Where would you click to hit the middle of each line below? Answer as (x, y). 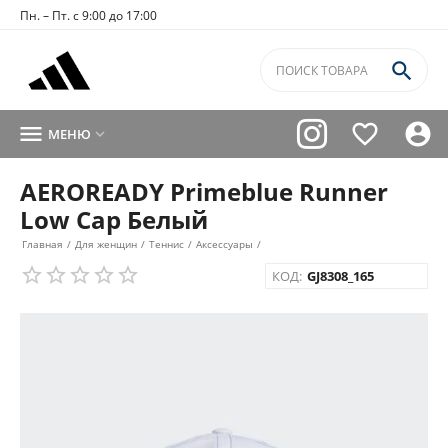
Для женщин (106, 244)
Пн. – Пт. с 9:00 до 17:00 (88, 15)
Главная (42, 244)
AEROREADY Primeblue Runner (204, 191)
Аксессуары (224, 244)
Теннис (166, 244)
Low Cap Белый (114, 219)
